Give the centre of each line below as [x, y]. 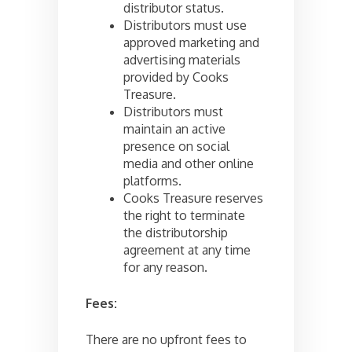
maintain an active [174, 129]
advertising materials [182, 60]
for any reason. [165, 268]
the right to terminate [184, 216]
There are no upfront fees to [166, 340]
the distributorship [176, 233]
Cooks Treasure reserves [193, 198]
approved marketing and [191, 43]
